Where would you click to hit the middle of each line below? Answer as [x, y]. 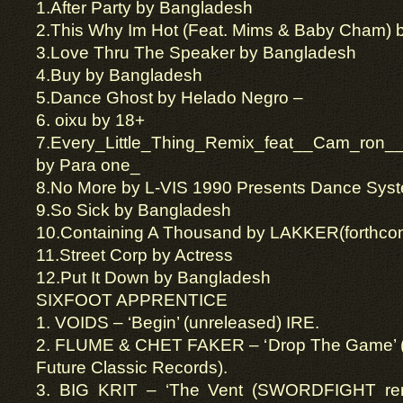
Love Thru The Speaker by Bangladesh [203, 53]
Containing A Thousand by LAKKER [200, 233]
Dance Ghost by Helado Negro [170, 98]
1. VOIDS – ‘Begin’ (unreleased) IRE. [178, 322]
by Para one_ [88, 165]
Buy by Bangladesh [126, 75]
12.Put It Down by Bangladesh [153, 278]
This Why [89, 30]
